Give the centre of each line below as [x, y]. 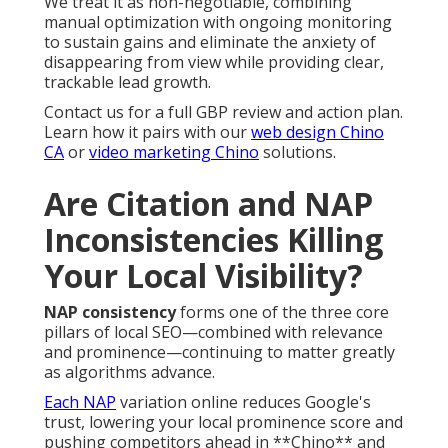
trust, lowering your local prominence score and [223, 422]
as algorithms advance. [129, 372]
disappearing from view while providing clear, [214, 62]
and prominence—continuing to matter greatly [219, 352]
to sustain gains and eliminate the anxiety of [210, 42]
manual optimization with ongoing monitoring [218, 22]
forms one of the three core [282, 312]
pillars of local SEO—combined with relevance [213, 332]
